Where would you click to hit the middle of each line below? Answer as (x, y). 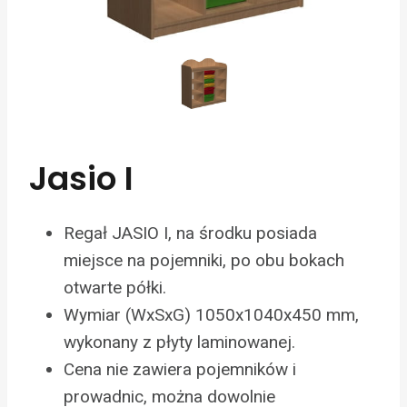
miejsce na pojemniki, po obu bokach (204, 261)
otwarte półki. (117, 288)
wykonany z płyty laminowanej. (182, 342)
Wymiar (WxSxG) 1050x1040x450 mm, (211, 315)
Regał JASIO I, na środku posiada (190, 233)
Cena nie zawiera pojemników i (180, 370)
